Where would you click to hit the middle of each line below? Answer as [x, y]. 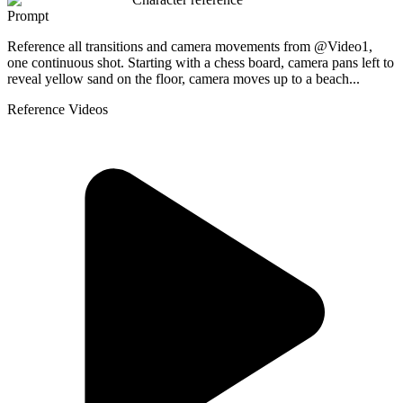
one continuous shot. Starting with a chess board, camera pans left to [201, 62]
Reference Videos [58, 109]
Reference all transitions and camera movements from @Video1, [190, 46]
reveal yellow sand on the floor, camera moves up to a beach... [184, 78]
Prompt [28, 15]
